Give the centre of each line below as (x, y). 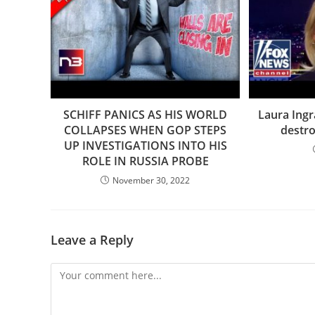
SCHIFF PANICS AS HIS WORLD (146, 114)
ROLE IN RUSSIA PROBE (145, 161)
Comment (73, 271)
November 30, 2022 (152, 180)
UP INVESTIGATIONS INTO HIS (145, 145)
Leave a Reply (92, 239)
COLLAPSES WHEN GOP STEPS (146, 130)
